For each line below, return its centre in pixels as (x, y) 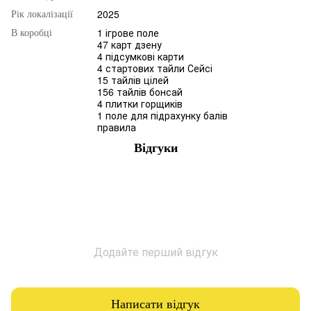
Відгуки (155, 148)
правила (117, 127)
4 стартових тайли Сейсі (155, 68)
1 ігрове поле (128, 33)
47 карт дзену (129, 45)
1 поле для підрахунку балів (162, 116)
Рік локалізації (42, 15)
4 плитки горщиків (140, 104)
